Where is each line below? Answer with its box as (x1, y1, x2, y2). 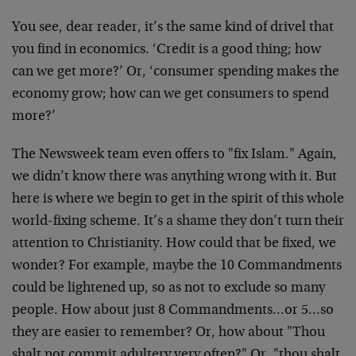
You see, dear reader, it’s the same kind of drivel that (12, 21, 334, 35)
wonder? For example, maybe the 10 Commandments (12, 259, 342, 273)
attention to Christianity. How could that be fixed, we (12, 237, 336, 251)
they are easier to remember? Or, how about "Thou (12, 326, 325, 340)
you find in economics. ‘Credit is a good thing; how (12, 43, 321, 57)
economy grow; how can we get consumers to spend (12, 87, 329, 102)
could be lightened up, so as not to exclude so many (12, 281, 325, 296)
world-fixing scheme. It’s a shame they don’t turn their (12, 215, 344, 229)
